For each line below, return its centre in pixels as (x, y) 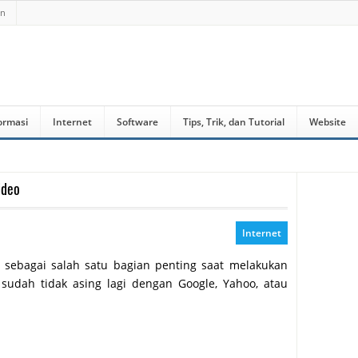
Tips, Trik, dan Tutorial (234, 122)
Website (328, 122)
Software (137, 122)
